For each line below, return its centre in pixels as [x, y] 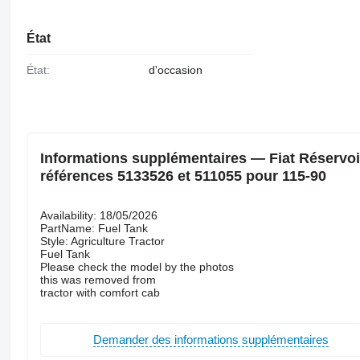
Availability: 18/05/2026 [98, 215]
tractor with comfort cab [100, 292]
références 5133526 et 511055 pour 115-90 [183, 176]
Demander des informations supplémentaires [211, 340]
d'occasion [175, 70]
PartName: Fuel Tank [94, 228]
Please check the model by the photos [137, 266]
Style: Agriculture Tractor [102, 241]
